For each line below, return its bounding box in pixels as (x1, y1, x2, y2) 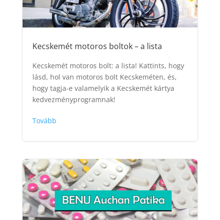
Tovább (32, 116, 56, 126)
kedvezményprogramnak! (32, 95, 115, 105)
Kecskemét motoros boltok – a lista (32, 41, 162, 52)
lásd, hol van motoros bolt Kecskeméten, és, (32, 72, 177, 82)
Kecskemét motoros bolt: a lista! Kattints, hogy (32, 61, 184, 71)
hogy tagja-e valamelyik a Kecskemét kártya (32, 83, 174, 93)
